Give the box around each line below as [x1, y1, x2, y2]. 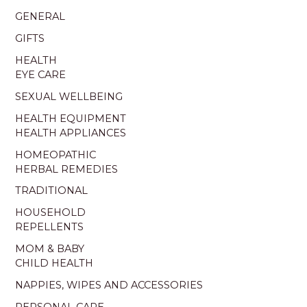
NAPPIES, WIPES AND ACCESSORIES [15, 279, 204, 292]
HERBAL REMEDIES [15, 162, 119, 175]
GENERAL [15, 10, 66, 23]
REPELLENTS [15, 221, 84, 234]
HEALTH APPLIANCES [15, 126, 127, 139]
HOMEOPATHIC [15, 148, 97, 161]
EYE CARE [15, 68, 66, 81]
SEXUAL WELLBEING [15, 90, 123, 103]
